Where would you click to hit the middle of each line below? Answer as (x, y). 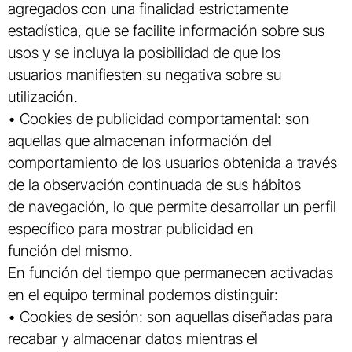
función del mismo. (70, 251)
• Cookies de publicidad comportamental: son (159, 119)
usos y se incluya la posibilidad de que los (144, 53)
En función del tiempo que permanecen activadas (170, 273)
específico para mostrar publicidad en (131, 229)
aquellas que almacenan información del (140, 141)
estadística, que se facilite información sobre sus (166, 31)
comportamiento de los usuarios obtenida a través (172, 163)
